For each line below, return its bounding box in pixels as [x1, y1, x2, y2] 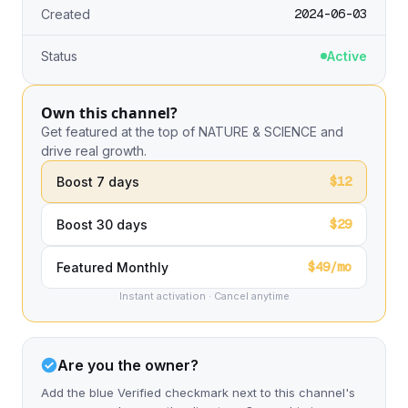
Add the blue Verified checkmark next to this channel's [41, 385, 355, 400]
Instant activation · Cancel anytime [118, 290, 290, 302]
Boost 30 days [56, 217, 148, 232]
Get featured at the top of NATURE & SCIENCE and [41, 124, 343, 139]
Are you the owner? [57, 356, 199, 374]
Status [41, 48, 77, 64]
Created [41, 6, 90, 22]
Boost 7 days [56, 174, 139, 189]
